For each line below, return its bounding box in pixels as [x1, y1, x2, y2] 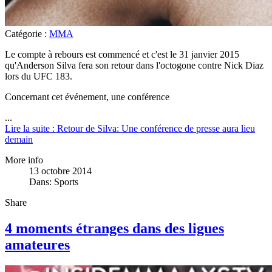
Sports [54, 176, 78, 187]
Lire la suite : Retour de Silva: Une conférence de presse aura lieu [5, 123, 255, 134]
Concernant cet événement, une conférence [5, 91, 169, 102]
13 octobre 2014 [29, 165, 92, 176]
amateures [5, 236, 70, 253]
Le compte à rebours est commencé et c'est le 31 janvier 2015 [5, 49, 239, 59]
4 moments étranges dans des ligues [5, 220, 224, 236]
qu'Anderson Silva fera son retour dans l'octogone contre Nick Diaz [5, 59, 263, 70]
